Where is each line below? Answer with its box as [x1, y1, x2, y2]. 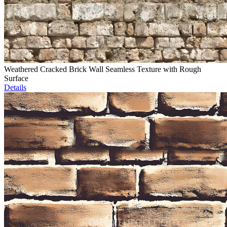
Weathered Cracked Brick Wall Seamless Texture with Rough [4, 65, 201, 74]
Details [4, 83, 26, 92]
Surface [4, 74, 28, 83]
